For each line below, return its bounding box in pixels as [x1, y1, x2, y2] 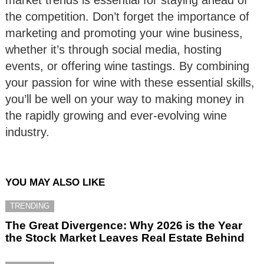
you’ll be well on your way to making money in [5, 92, 244, 105]
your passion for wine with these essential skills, [5, 75, 255, 89]
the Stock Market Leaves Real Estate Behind [5, 231, 245, 244]
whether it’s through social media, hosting [5, 42, 222, 56]
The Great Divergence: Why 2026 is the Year [5, 219, 242, 232]
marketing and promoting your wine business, [5, 26, 243, 39]
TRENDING [10, 201, 49, 210]
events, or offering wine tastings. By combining [5, 59, 249, 72]
